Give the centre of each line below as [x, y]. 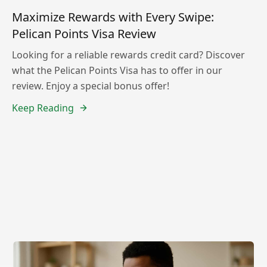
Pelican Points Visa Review [84, 33]
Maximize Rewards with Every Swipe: [113, 17]
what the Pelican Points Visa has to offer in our [117, 70]
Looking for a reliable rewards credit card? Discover [128, 55]
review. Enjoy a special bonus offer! [91, 86]
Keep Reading [43, 108]
